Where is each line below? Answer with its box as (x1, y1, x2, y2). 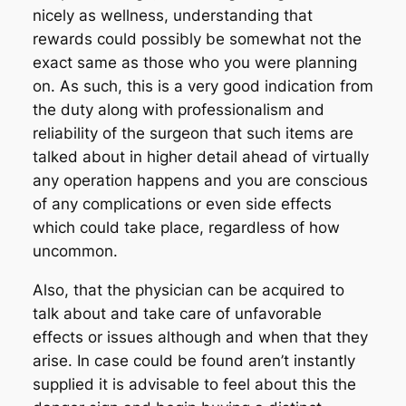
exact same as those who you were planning (32, 53, 357, 72)
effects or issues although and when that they (32, 327, 368, 346)
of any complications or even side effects (32, 195, 332, 214)
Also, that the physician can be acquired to (32, 280, 344, 299)
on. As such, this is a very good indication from (32, 77, 373, 96)
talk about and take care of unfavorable (32, 304, 322, 323)
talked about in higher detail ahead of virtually (32, 148, 369, 167)
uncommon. (32, 242, 118, 261)
